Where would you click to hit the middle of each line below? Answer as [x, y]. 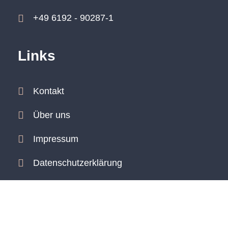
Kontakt [49, 91]
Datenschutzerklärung [78, 163]
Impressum [56, 139]
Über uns [52, 115]
